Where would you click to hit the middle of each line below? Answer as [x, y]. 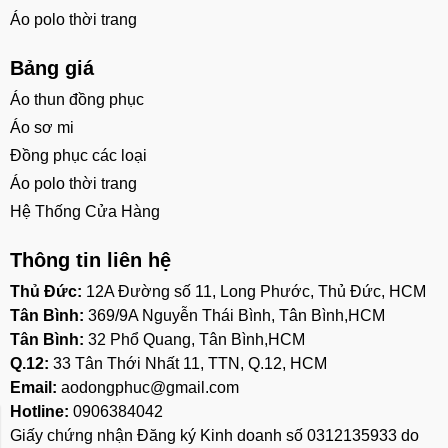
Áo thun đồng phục [77, 99]
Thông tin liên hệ [90, 259]
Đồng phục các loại [78, 155]
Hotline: [41, 411]
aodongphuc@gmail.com [150, 387]
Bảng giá [52, 67]
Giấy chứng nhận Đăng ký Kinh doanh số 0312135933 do [214, 435]
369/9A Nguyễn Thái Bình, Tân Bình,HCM [236, 315]
